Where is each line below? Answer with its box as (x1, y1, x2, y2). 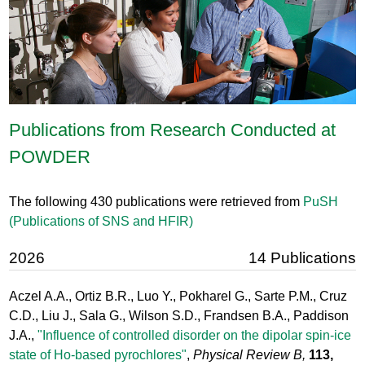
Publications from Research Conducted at (9, 120, 336, 141)
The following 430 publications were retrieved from (9, 195, 304, 209)
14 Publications (248, 249, 356, 267)
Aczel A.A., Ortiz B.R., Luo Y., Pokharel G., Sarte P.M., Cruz (9, 288, 348, 303)
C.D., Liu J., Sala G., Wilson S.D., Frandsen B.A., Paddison (9, 308, 350, 323)
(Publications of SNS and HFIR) (9, 214, 194, 229)
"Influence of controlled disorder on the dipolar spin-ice (37, 328, 352, 342)
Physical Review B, (193, 347, 306, 362)
